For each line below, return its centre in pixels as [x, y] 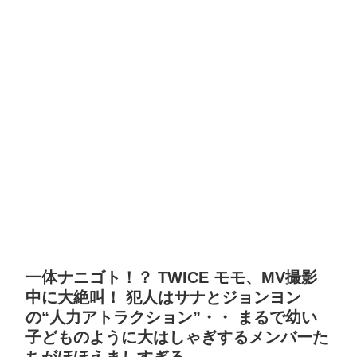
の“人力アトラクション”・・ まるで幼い [171, 318]
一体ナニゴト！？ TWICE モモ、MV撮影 [171, 278]
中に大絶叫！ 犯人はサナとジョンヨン [163, 298]
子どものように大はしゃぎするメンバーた [177, 337]
